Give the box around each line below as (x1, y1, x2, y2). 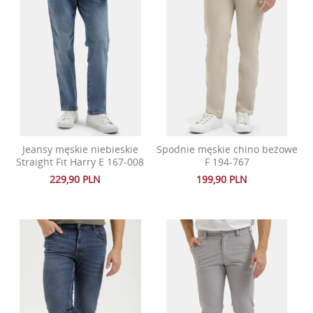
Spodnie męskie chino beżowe (156, 142, 298, 156)
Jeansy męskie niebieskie (22, 142, 138, 156)
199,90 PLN (196, 172, 248, 186)
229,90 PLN (50, 172, 101, 186)
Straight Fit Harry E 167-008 (16, 154, 145, 168)
